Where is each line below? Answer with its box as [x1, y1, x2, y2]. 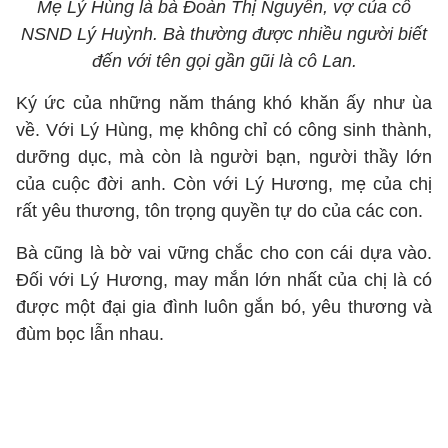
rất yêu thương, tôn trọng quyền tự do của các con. [16, 201, 423, 221]
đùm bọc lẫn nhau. [16, 324, 164, 344]
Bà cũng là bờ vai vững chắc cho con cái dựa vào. [16, 243, 432, 263]
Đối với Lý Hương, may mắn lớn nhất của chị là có [16, 270, 432, 290]
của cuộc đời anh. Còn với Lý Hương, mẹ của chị [16, 174, 432, 194]
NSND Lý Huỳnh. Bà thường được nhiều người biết [21, 24, 427, 44]
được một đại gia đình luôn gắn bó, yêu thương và [16, 297, 432, 317]
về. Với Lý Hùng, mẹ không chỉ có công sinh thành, [16, 120, 432, 140]
